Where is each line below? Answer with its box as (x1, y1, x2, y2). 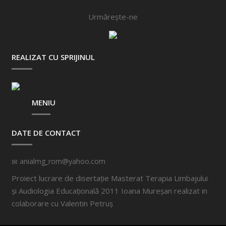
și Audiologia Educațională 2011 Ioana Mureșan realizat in (12, 186, 208, 196)
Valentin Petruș (61, 198, 114, 208)
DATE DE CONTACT (12, 128, 81, 138)
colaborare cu (12, 198, 61, 208)
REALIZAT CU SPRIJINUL (12, 52, 95, 62)
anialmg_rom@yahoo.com (18, 156, 106, 166)
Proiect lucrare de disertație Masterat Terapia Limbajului (12, 173, 208, 183)
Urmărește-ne (88, 12, 138, 22)
